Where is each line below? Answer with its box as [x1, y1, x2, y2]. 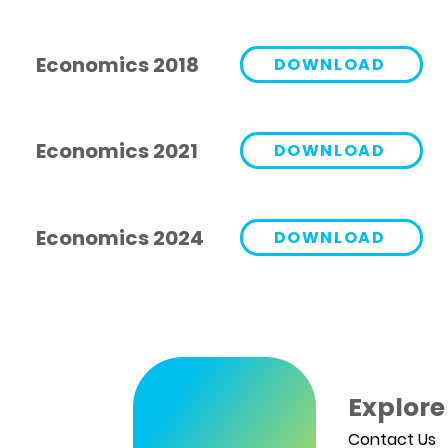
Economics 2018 [36, 51, 199, 79]
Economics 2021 [36, 137, 198, 165]
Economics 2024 [36, 224, 204, 252]
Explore [348, 390, 445, 425]
